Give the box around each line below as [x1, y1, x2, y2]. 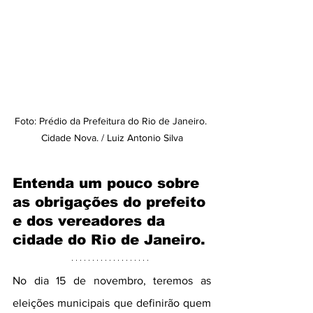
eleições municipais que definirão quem [13, 297, 211, 309]
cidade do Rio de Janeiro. [13, 232, 205, 247]
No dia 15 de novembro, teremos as [13, 275, 211, 286]
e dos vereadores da [13, 213, 170, 228]
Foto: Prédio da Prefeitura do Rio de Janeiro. [14, 115, 210, 126]
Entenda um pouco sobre [13, 175, 204, 191]
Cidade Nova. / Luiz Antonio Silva [41, 132, 183, 143]
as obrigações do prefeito [13, 194, 210, 210]
